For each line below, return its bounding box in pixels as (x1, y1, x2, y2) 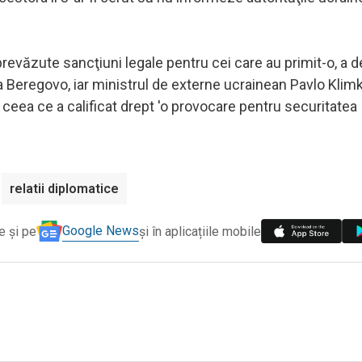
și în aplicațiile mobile (139, 223, 261, 239)
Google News (62, 223, 139, 239)
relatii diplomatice (10, 180, 119, 196)
